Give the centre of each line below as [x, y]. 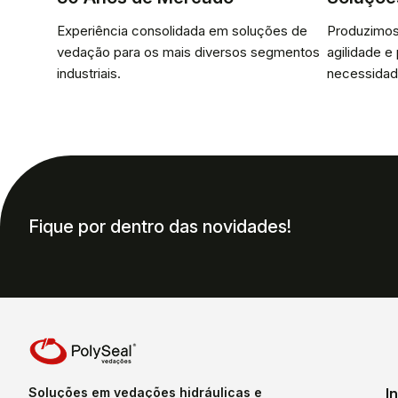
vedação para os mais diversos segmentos [188, 52]
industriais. [89, 73]
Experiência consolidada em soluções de [182, 31]
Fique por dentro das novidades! [160, 227]
